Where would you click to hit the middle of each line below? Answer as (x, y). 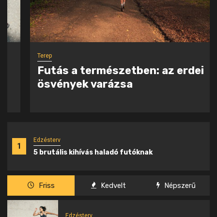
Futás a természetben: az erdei (98, 71)
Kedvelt (112, 186)
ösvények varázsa (62, 84)
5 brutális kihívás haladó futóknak (93, 152)
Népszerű (179, 186)
